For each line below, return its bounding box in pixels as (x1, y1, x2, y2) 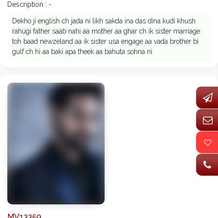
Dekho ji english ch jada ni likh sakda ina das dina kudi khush (12, 17, 196, 25)
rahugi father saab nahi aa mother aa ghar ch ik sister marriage (12, 27, 200, 36)
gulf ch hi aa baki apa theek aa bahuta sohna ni (12, 48, 152, 56)
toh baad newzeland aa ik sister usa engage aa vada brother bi (12, 37, 199, 46)
